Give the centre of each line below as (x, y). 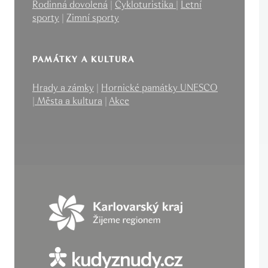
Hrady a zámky (63, 88)
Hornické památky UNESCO (159, 88)
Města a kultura (68, 101)
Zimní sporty (93, 18)
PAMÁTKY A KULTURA (83, 60)
